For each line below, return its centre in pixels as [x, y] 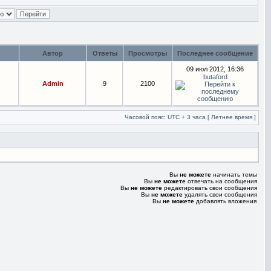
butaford [215, 77]
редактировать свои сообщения [210, 188]
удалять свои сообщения [220, 194]
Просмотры [148, 53]
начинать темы [234, 175]
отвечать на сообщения [221, 181]
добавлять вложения [225, 201]
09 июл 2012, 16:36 [215, 69]
